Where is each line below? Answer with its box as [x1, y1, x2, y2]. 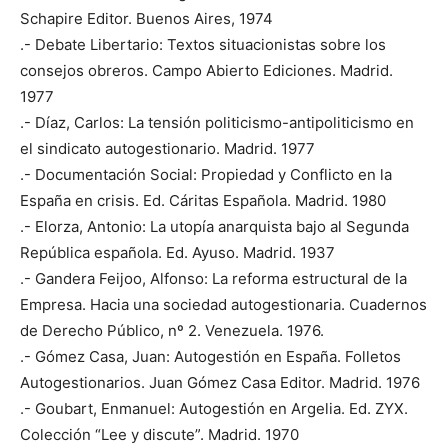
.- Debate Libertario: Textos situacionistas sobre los [20, 34, 386, 54]
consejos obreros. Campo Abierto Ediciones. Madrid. [20, 60, 393, 80]
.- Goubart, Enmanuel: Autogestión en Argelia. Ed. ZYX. [20, 398, 408, 418]
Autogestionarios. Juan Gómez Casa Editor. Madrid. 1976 [20, 372, 420, 392]
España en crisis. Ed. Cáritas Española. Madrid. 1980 [20, 190, 386, 210]
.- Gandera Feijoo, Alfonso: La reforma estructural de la [20, 268, 407, 288]
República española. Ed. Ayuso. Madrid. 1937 [20, 242, 335, 262]
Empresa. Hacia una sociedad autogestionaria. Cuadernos [20, 294, 427, 314]
